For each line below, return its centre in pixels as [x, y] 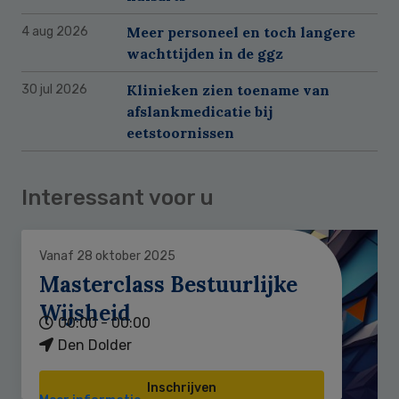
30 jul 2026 [54, 90]
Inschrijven [182, 388]
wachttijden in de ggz [205, 54]
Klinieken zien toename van [228, 90]
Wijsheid [85, 313]
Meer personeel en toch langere [241, 33]
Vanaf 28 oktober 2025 [107, 256]
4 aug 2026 [55, 32]
